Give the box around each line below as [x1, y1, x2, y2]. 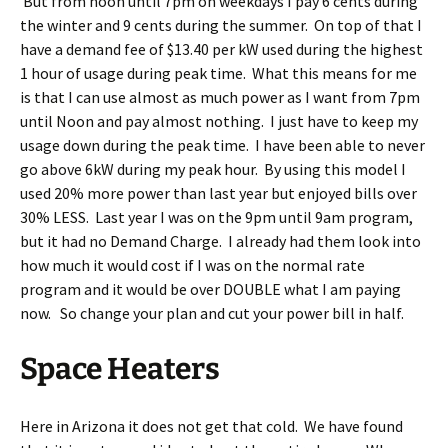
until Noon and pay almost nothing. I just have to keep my [20, 111, 418, 131]
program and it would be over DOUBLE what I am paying [20, 279, 401, 299]
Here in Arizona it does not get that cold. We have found [20, 416, 403, 436]
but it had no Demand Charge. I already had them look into [20, 231, 421, 251]
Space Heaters [20, 351, 220, 387]
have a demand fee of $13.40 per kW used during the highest [20, 39, 423, 59]
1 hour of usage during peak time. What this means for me [20, 63, 417, 83]
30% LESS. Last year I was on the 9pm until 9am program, [20, 207, 413, 227]
